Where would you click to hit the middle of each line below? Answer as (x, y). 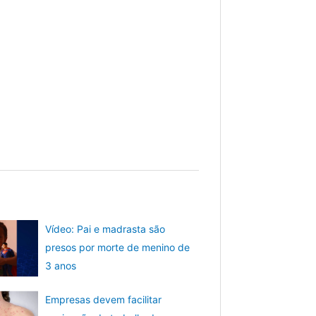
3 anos (61, 265)
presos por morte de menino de (118, 247)
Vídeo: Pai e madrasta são (105, 229)
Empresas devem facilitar (104, 300)
